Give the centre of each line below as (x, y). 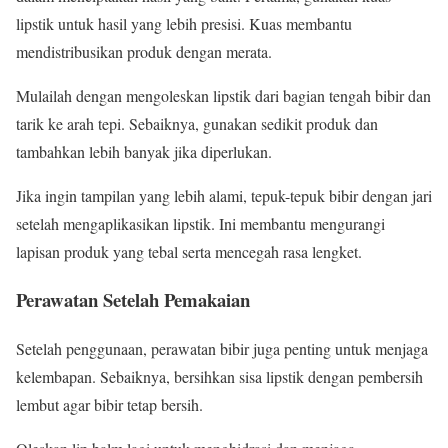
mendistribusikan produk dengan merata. (144, 51)
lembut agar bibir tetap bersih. (109, 405)
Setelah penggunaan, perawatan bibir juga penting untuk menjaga (222, 349)
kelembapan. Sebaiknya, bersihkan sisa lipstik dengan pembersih (219, 377)
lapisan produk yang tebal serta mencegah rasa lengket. (189, 251)
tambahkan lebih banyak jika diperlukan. (144, 151)
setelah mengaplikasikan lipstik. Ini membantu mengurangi (200, 223)
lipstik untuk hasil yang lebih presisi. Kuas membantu (184, 23)
